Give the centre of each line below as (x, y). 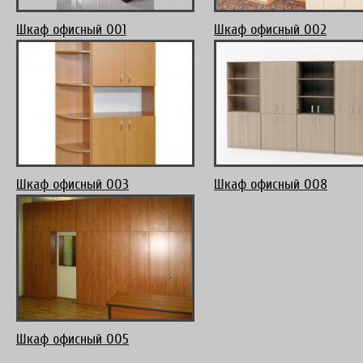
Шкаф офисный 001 (71, 30)
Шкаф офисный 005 (73, 340)
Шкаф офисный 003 (73, 185)
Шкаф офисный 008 (271, 185)
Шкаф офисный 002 (270, 30)
